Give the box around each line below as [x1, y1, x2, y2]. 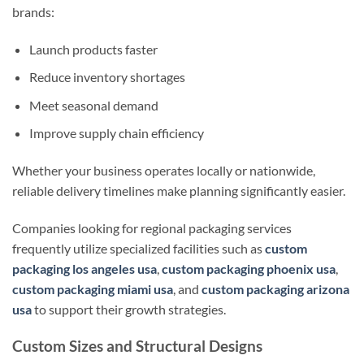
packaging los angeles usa [12, 261, 157, 277]
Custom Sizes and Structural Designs [12, 336, 262, 355]
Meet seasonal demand [28, 97, 158, 113]
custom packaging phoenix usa [162, 261, 336, 277]
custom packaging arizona [201, 281, 349, 297]
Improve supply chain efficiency [28, 125, 204, 141]
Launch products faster [28, 41, 158, 57]
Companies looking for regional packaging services [12, 220, 292, 236]
